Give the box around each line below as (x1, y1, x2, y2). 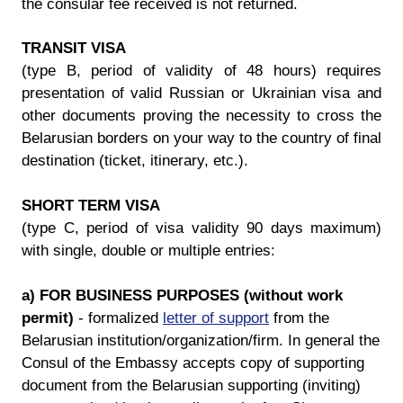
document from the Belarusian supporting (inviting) (22, 377, 361, 394)
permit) (22, 309, 78, 327)
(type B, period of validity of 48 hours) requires (22, 62, 381, 79)
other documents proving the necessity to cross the (22, 107, 381, 124)
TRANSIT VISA (22, 40, 126, 57)
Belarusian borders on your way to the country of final (22, 130, 381, 147)
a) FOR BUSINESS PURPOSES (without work (22, 287, 343, 304)
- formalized (78, 309, 163, 327)
